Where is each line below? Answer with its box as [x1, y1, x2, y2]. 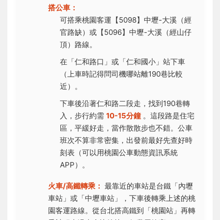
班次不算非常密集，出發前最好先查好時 [60, 135, 192, 145]
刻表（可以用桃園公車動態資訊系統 [60, 147, 178, 157]
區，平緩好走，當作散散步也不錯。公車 [60, 123, 192, 133]
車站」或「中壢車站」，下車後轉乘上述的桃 [48, 193, 195, 203]
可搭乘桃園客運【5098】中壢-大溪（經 [60, 15, 192, 25]
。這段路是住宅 [141, 110, 194, 120]
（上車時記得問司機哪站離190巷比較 [60, 69, 183, 79]
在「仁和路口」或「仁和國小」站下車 [60, 56, 185, 66]
